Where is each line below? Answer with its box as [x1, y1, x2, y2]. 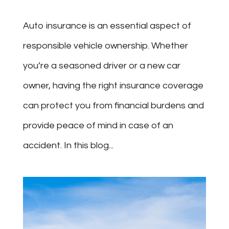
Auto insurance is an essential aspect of [22, 21, 191, 31]
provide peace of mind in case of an [22, 121, 173, 130]
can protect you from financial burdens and [22, 101, 204, 110]
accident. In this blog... [22, 141, 113, 150]
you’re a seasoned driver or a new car [22, 61, 180, 71]
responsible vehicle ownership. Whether [22, 41, 188, 51]
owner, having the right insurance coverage [22, 81, 203, 90]
